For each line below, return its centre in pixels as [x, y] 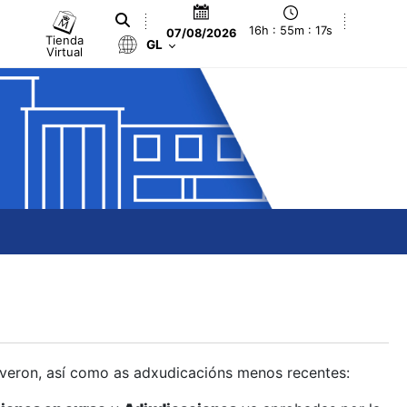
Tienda [65, 40]
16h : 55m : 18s [291, 31]
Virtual [65, 51]
